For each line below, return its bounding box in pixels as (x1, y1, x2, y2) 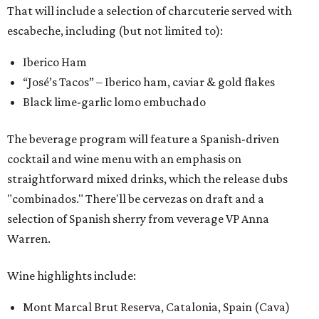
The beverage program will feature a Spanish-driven (7, 132, 279, 146)
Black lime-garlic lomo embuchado (23, 95, 206, 109)
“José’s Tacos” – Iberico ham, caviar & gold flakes (23, 75, 275, 89)
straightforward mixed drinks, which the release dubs (7, 172, 288, 186)
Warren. (7, 231, 51, 246)
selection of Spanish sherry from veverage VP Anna (7, 211, 269, 226)
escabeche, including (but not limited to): (7, 23, 223, 38)
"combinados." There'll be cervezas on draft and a (7, 192, 264, 206)
